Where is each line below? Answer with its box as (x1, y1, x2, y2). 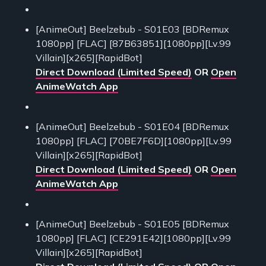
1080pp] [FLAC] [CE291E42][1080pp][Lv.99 (36, 232, 231, 245)
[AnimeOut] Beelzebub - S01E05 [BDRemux (36, 218, 229, 230)
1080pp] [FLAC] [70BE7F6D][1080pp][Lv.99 (36, 135, 232, 147)
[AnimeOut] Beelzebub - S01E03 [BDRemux (36, 23, 229, 36)
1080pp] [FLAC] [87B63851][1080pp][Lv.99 (36, 37, 231, 50)
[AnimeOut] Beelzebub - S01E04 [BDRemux (36, 121, 229, 133)
